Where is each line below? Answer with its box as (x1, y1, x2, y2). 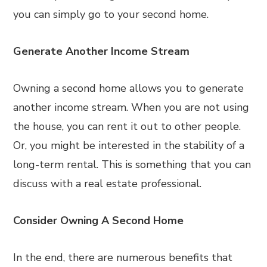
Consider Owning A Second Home (13, 213, 184, 228)
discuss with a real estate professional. (13, 176, 205, 191)
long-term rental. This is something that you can (13, 157, 252, 172)
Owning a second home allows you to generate (13, 81, 244, 95)
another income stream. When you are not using (13, 100, 250, 114)
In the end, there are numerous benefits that (13, 250, 233, 265)
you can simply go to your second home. (13, 7, 212, 21)
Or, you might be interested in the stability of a (13, 138, 245, 153)
